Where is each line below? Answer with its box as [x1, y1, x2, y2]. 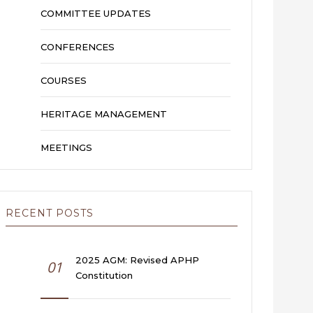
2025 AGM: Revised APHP [75, 254, 199, 265]
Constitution [75, 269, 133, 281]
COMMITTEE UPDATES [41, 7, 151, 19]
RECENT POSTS [6, 206, 94, 219]
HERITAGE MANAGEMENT [41, 108, 167, 119]
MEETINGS [41, 141, 92, 153]
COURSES [41, 74, 87, 86]
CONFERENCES [41, 41, 115, 52]
